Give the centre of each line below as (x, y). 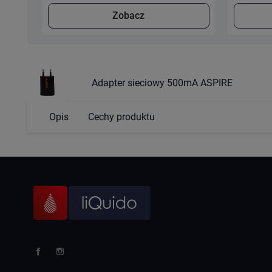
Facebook (53, 263)
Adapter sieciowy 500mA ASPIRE (162, 83)
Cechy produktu (121, 117)
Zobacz (129, 16)
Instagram (76, 263)
